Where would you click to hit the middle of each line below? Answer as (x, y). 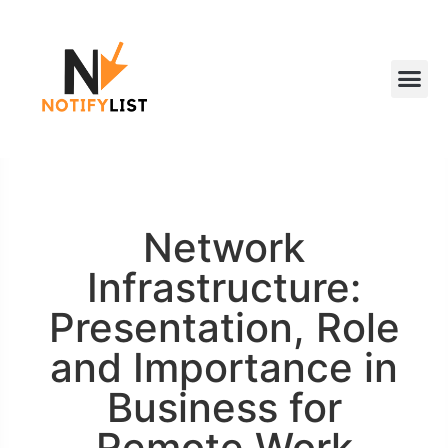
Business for (224, 407)
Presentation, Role (224, 327)
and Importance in (224, 367)
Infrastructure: (224, 287)
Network (224, 247)
